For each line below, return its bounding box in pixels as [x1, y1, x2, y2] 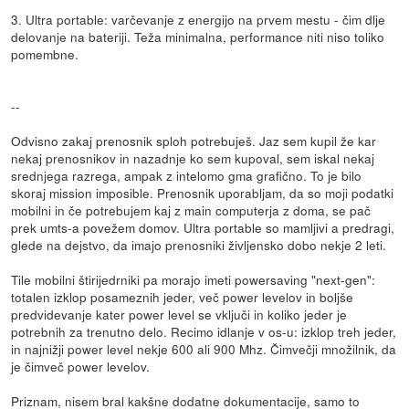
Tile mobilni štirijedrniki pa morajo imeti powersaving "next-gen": [11, 270, 376, 289]
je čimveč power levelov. [11, 357, 151, 376]
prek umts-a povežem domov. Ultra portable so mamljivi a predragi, [11, 218, 395, 237]
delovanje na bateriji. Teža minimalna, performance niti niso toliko [11, 27, 385, 47]
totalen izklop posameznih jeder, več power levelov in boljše [11, 288, 354, 307]
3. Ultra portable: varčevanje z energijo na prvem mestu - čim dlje [11, 10, 386, 29]
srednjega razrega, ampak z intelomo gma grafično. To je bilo [11, 166, 362, 185]
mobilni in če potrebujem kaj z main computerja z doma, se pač [11, 201, 372, 220]
